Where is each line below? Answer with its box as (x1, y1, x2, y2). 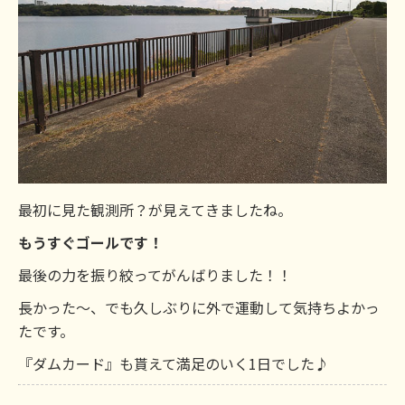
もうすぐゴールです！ (18, 231, 163, 253)
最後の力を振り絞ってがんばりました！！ (18, 264, 292, 286)
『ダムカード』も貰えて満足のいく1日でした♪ (18, 353, 329, 374)
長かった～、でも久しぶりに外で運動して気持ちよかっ (18, 297, 380, 318)
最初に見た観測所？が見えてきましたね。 (18, 199, 292, 221)
